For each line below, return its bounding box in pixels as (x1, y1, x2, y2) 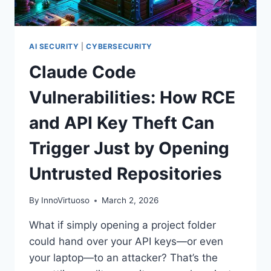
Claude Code (29, 61, 136, 82)
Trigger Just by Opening (29, 137, 229, 158)
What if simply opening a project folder (29, 219, 216, 232)
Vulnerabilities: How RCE (29, 87, 235, 108)
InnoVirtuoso (41, 195, 90, 206)
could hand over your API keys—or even (29, 235, 223, 248)
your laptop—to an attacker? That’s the (29, 252, 218, 264)
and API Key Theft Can (29, 112, 214, 133)
